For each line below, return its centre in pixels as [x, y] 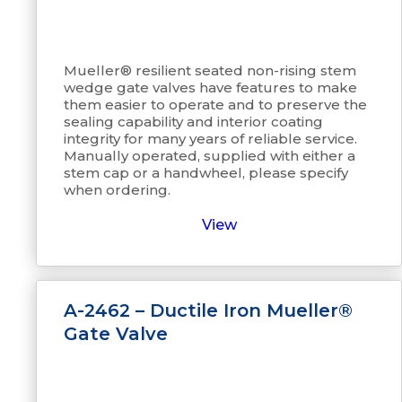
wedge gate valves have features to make [210, 87]
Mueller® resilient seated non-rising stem [210, 70]
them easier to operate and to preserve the [215, 105]
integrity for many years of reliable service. [210, 139]
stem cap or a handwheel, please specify [206, 173]
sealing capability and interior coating [193, 122]
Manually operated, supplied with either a [210, 156]
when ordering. [117, 190]
